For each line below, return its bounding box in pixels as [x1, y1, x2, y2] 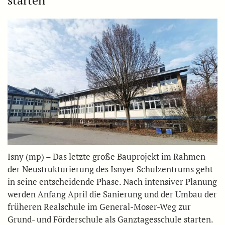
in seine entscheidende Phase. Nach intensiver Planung [8, 176, 217, 188]
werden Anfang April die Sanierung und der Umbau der [8, 188, 217, 200]
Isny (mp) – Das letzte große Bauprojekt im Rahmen [8, 151, 205, 163]
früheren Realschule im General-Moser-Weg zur [8, 201, 191, 213]
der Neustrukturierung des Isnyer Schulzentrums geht [8, 163, 213, 175]
